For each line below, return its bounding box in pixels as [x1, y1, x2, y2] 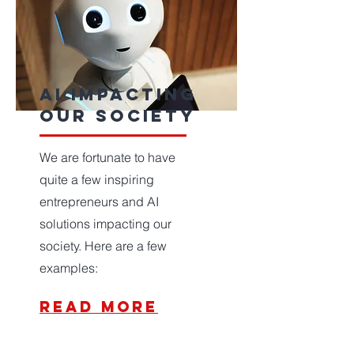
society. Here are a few [40, 238, 167, 254]
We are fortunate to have [40, 149, 175, 165]
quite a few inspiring [40, 171, 154, 187]
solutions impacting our [40, 216, 171, 232]
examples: [40, 260, 98, 276]
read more [40, 297, 158, 316]
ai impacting [40, 84, 197, 105]
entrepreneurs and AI [40, 194, 159, 209]
